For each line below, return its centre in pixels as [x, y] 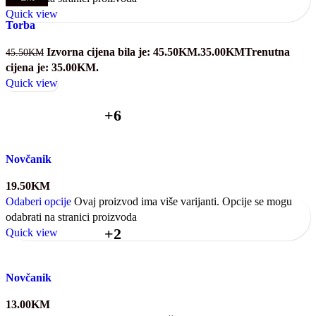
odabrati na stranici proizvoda [71, 217]
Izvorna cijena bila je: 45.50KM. [123, 51]
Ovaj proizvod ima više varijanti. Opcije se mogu [183, 201]
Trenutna [267, 51]
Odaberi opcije [38, 201]
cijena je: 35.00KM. [52, 67]
